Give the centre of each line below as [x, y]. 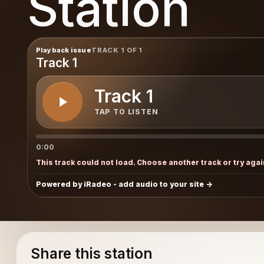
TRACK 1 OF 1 [117, 50]
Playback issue [63, 50]
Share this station [91, 254]
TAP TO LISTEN [126, 112]
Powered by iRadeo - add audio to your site [120, 184]
